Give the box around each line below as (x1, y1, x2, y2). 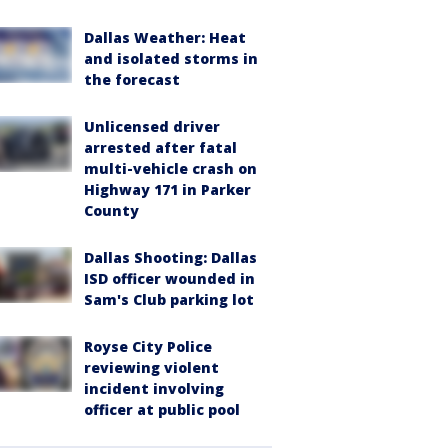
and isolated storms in (84, 49, 258, 68)
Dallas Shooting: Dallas (84, 248, 257, 267)
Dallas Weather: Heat (84, 28, 246, 47)
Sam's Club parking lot (84, 290, 254, 309)
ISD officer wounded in (84, 269, 255, 288)
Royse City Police (84, 337, 212, 356)
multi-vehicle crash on (84, 159, 257, 178)
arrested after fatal (84, 138, 237, 157)
